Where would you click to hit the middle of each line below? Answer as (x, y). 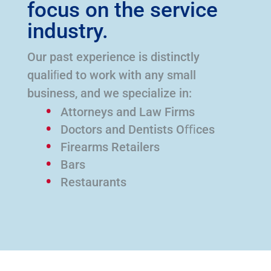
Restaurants (93, 182)
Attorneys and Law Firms (127, 112)
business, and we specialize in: (109, 93)
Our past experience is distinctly (113, 57)
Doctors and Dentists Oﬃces (137, 130)
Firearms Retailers (110, 147)
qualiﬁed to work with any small (111, 75)
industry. (67, 31)
